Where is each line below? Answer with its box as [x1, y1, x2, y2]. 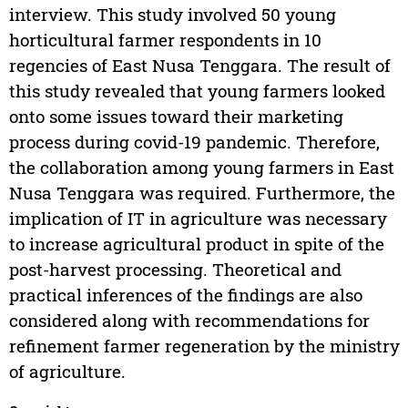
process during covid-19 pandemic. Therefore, [8, 130, 380, 154]
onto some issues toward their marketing [8, 105, 343, 128]
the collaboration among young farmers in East [8, 156, 394, 179]
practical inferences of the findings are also [8, 283, 362, 307]
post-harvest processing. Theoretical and [8, 258, 342, 281]
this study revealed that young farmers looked [8, 79, 385, 103]
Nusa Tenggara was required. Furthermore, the [8, 181, 395, 205]
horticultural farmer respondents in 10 [8, 28, 321, 52]
